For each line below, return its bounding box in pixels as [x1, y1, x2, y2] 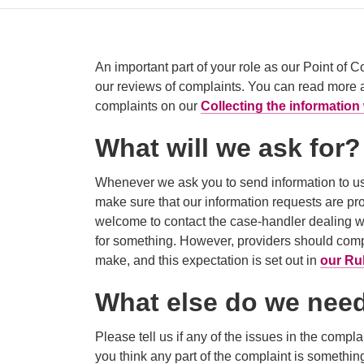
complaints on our [95, 98, 201, 113]
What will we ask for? [95, 132, 361, 162]
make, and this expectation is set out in [95, 253, 320, 267]
